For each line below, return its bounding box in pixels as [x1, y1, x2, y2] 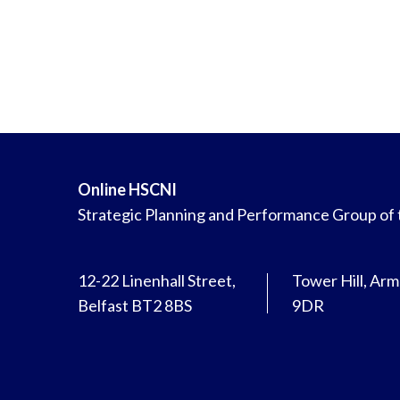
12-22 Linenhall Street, [78, 271, 236, 290]
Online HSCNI [78, 179, 177, 199]
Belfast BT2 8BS [78, 296, 192, 315]
